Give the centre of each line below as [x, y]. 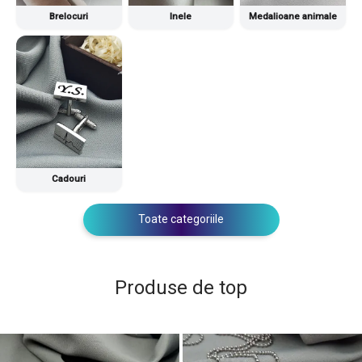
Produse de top [181, 287]
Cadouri [69, 178]
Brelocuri [69, 17]
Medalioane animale [293, 17]
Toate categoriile [181, 219]
